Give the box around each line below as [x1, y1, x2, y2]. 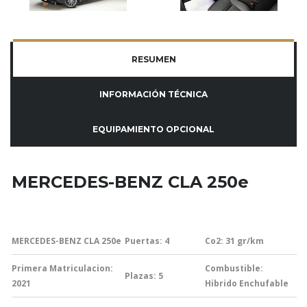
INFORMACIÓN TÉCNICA [99, 88, 208, 99]
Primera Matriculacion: [12, 262, 113, 274]
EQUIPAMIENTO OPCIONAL [93, 123, 214, 134]
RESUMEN [131, 53, 176, 64]
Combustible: [205, 262, 263, 274]
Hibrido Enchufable [205, 277, 288, 289]
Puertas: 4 [125, 234, 169, 247]
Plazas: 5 [125, 269, 163, 282]
